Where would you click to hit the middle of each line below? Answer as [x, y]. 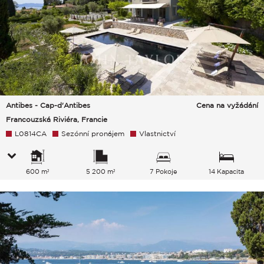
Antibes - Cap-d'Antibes [48, 105]
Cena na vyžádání [227, 105]
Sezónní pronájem [93, 134]
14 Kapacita [227, 172]
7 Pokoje [163, 172]
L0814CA [31, 134]
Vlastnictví [157, 134]
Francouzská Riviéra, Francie [57, 120]
